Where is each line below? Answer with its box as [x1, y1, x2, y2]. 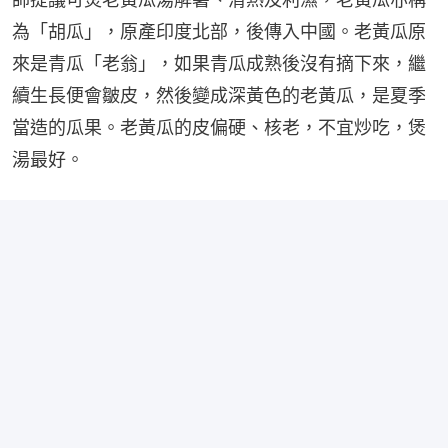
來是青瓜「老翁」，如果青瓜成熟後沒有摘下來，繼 [12, 52, 426, 74]
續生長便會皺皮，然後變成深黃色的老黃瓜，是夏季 [12, 84, 426, 106]
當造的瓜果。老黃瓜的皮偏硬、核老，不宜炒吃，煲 [12, 116, 426, 138]
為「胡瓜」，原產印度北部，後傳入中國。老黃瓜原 [12, 20, 426, 42]
